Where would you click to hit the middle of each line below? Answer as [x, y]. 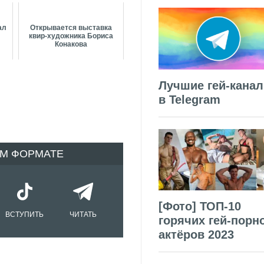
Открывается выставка [71, 28]
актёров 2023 [196, 235]
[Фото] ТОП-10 [200, 207]
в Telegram [189, 99]
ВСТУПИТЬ [24, 215]
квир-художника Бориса [71, 36]
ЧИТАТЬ [83, 215]
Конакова [71, 44]
